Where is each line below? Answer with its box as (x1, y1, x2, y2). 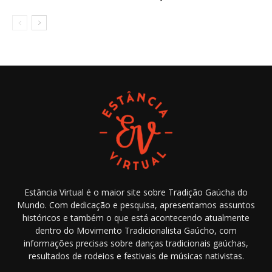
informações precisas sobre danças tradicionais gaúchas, (24, 237, 248, 249)
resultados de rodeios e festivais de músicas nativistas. (28, 250, 244, 262)
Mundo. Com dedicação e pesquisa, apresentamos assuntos (17, 199, 255, 211)
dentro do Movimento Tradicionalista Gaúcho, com (35, 224, 237, 236)
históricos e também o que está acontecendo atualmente (22, 211, 250, 223)
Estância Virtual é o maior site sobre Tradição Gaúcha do (24, 186, 248, 198)
